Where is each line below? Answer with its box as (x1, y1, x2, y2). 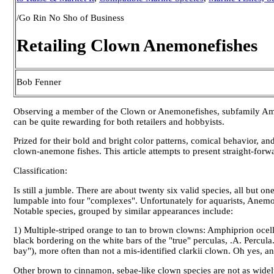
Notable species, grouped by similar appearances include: (13, 206, 233, 216)
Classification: (13, 165, 70, 176)
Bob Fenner (17, 77, 61, 87)
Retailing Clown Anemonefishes (17, 35, 257, 55)
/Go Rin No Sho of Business (17, 12, 124, 23)
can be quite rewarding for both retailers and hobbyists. (13, 116, 224, 127)
